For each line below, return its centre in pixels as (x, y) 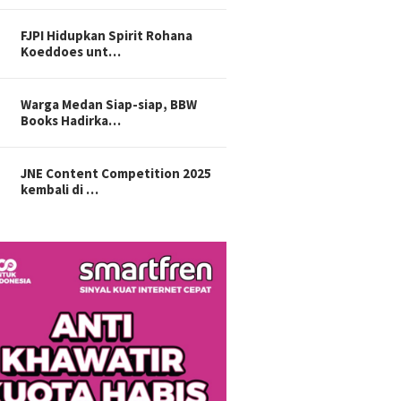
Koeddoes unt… (71, 51)
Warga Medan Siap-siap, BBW (109, 104)
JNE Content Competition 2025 (116, 173)
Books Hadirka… (71, 120)
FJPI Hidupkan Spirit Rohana (107, 35)
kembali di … (60, 189)
